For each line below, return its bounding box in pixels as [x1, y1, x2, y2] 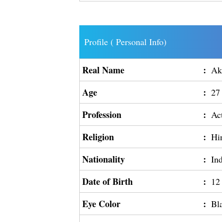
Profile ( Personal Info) [84, 36, 166, 48]
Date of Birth [82, 175, 133, 188]
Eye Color [82, 197, 121, 210]
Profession [82, 108, 122, 121]
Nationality [82, 153, 125, 166]
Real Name [82, 63, 125, 76]
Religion [82, 130, 114, 143]
